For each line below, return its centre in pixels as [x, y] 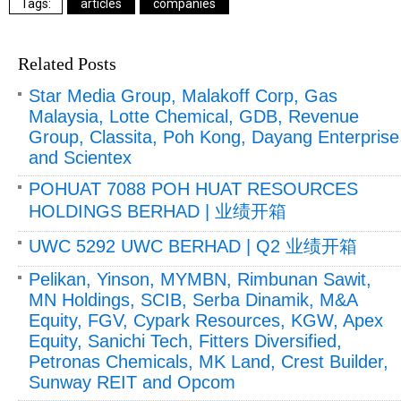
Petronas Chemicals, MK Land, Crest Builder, [209, 361]
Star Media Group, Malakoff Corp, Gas [183, 95]
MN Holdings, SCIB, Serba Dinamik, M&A [193, 299]
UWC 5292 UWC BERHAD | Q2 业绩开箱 [193, 246]
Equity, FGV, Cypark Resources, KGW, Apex [206, 320]
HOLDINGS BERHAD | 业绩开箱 [158, 211]
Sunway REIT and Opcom [132, 382]
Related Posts [67, 63]
